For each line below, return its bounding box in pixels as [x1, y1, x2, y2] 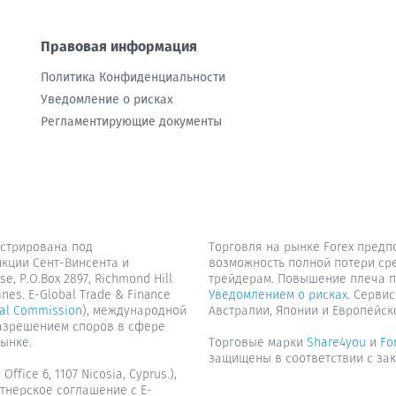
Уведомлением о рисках [209, 287, 347, 302]
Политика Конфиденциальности [41, 70, 225, 85]
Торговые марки [209, 335, 307, 350]
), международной [82, 303, 187, 318]
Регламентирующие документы [41, 114, 222, 129]
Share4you [307, 335, 366, 350]
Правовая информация [41, 38, 197, 55]
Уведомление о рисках [41, 92, 173, 107]
